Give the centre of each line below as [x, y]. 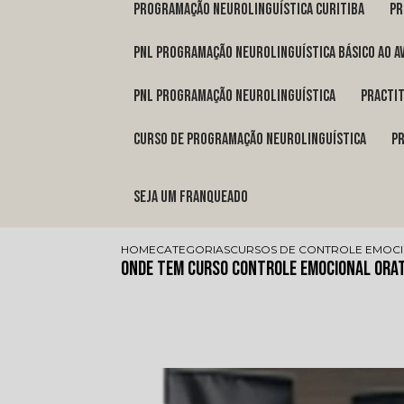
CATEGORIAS [193, 250]
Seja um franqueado [194, 197]
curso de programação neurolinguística [253, 140]
